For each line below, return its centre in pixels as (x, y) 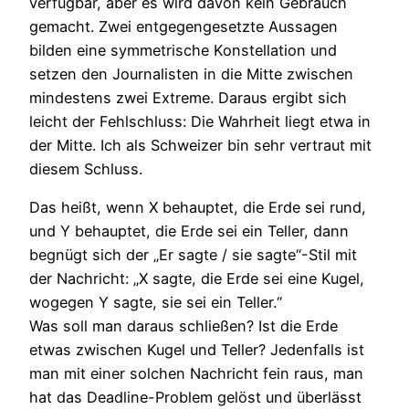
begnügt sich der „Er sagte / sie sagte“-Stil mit (193, 255)
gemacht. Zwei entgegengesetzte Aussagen (184, 26)
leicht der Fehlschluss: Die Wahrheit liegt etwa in (200, 121)
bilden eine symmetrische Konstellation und (183, 50)
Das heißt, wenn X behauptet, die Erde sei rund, (198, 208)
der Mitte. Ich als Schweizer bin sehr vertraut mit (200, 145)
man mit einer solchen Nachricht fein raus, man (196, 374)
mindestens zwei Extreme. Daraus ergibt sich (188, 97)
